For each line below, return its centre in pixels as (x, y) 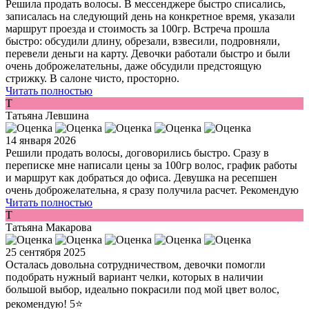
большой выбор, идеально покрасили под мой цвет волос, (142, 290)
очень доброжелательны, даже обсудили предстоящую (133, 66)
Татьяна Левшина (47, 116)
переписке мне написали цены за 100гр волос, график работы (151, 166)
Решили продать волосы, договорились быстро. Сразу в (137, 153)
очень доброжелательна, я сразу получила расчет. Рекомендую (152, 190)
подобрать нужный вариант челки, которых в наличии (134, 277)
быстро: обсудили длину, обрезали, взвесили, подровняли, (143, 41)
